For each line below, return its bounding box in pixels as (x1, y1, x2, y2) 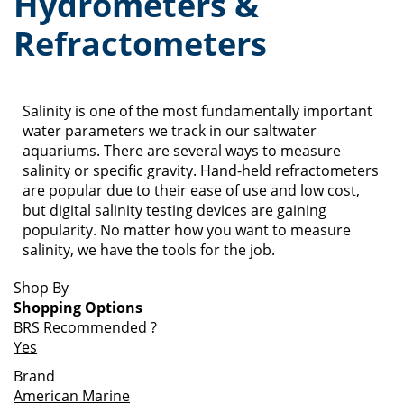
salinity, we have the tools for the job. (23, 240, 275, 260)
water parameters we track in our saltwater (23, 121, 317, 141)
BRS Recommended (14, 317, 151, 337)
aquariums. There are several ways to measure (23, 141, 341, 161)
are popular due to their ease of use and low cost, (23, 180, 360, 200)
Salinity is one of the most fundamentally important (23, 101, 372, 121)
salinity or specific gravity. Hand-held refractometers (23, 161, 379, 180)
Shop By (14, 278, 69, 298)
